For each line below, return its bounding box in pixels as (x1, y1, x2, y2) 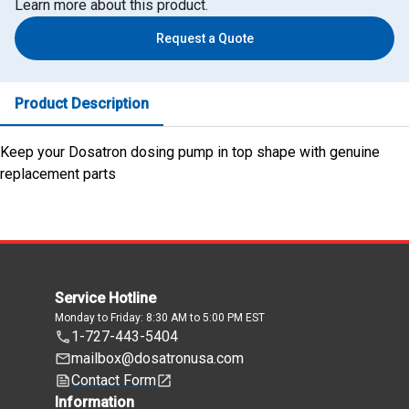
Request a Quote (155, 31, 254, 47)
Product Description (15, 95, 149, 113)
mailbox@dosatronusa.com (71, 350, 244, 368)
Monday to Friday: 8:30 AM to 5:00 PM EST (55, 311, 265, 325)
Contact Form (71, 372, 156, 390)
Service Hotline (55, 289, 156, 308)
